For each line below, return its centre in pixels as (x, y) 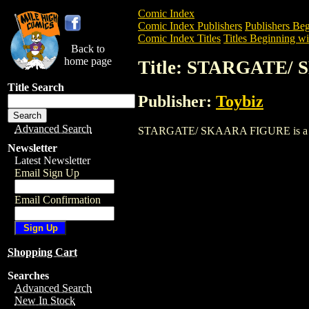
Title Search (36, 87)
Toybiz (240, 101)
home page (88, 61)
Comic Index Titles (179, 38)
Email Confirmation (58, 200)
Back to (88, 49)
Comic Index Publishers (190, 26)
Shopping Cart (42, 252)
